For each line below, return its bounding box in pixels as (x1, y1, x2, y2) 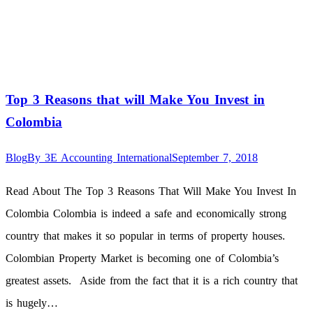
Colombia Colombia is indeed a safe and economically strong (6, 207, 286, 219)
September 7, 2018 (172, 151, 258, 163)
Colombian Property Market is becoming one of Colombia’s (6, 252, 279, 264)
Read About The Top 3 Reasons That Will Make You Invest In (6, 184, 296, 197)
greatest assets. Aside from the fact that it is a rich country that (6, 274, 298, 286)
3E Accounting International (45, 151, 172, 163)
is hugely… (6, 296, 58, 309)
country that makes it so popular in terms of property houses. (6, 229, 285, 242)
